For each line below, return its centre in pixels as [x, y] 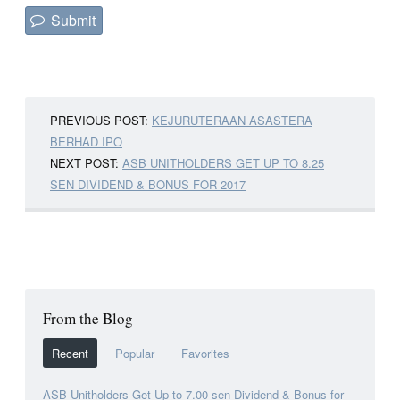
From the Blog [88, 318]
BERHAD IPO [86, 141]
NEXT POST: [86, 162]
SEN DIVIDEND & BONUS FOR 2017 [148, 184]
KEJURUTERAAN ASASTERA [232, 120]
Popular [135, 353]
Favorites [205, 353]
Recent [70, 353]
